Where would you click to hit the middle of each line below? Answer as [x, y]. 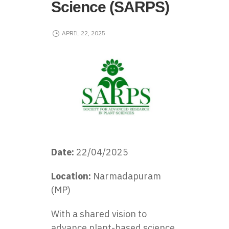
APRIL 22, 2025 [83, 33]
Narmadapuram [127, 176]
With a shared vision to [99, 214]
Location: [72, 176]
